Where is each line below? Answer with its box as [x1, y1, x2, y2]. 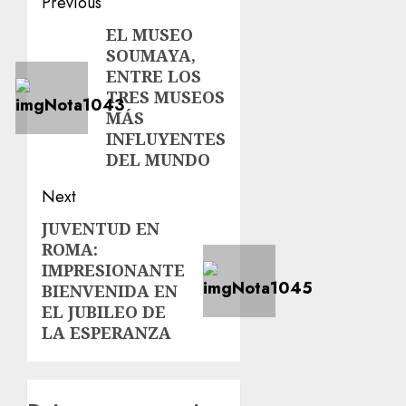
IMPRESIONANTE [42, 259, 185, 281]
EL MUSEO [106, 24, 194, 45]
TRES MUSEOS [106, 86, 226, 108]
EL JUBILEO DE [42, 301, 166, 323]
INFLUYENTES [106, 128, 227, 150]
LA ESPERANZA [42, 322, 171, 343]
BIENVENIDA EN [42, 280, 178, 302]
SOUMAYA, [106, 44, 197, 66]
